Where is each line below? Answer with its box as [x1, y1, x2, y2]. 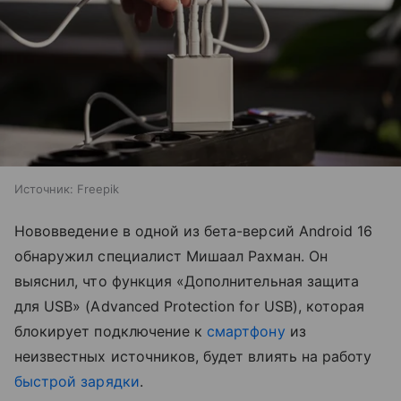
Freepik [77, 182, 119, 197]
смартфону [207, 322, 286, 341]
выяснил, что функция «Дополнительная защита [14, 272, 360, 291]
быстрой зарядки [14, 372, 140, 391]
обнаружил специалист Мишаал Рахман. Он [14, 247, 328, 266]
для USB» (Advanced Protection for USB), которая [14, 297, 365, 316]
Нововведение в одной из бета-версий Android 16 [14, 222, 373, 241]
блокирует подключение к [14, 322, 208, 341]
